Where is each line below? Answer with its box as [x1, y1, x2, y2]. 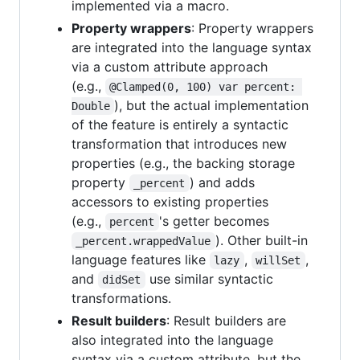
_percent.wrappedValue [76, 234, 211, 247]
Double [72, 99, 110, 112]
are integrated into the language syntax [72, 39, 312, 55]
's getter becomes [158, 212, 269, 229]
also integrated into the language [72, 331, 273, 348]
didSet [102, 272, 141, 286]
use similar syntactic [145, 270, 277, 287]
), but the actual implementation [114, 96, 313, 113]
